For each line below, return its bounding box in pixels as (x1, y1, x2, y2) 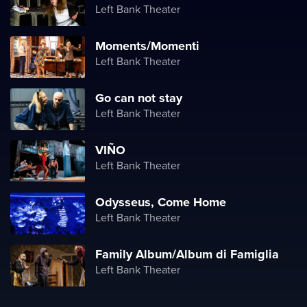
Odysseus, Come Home (95, 193, 226, 211)
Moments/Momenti (95, 37, 199, 55)
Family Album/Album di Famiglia (95, 245, 279, 263)
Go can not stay (95, 89, 182, 107)
